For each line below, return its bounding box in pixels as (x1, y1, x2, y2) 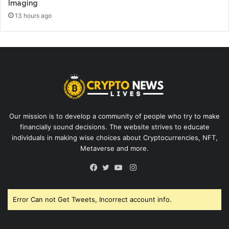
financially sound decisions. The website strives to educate (19, 122, 210, 131)
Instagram (135, 162, 172, 172)
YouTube (120, 174, 152, 185)
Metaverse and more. (80, 144, 149, 152)
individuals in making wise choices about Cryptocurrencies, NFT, (11, 133, 218, 142)
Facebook (96, 174, 131, 185)
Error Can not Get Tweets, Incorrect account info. (13, 195, 172, 203)
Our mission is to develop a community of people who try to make (9, 111, 220, 120)
